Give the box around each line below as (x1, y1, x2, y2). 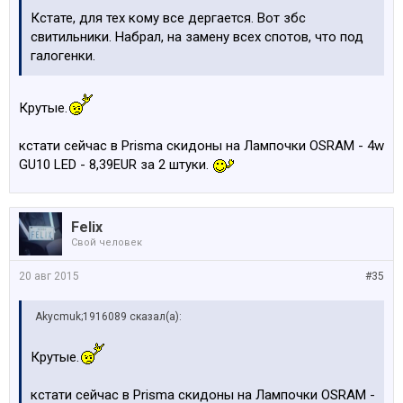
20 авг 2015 (19, 270, 79, 282)
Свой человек (71, 237, 142, 248)
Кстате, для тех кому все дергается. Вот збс (31, 10, 306, 26)
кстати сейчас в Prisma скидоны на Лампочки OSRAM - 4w (19, 138, 384, 154)
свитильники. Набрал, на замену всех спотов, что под (31, 29, 363, 45)
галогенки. (31, 48, 95, 64)
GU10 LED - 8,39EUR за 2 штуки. (19, 157, 212, 173)
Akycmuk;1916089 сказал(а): (35, 310, 182, 323)
